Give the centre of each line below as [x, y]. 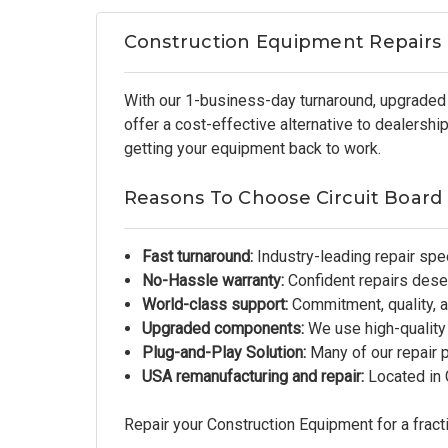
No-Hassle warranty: [212, 280]
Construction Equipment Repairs [282, 42]
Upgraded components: [222, 328]
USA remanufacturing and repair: [252, 376]
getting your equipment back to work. [252, 148]
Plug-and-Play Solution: [223, 352]
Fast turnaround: [197, 256]
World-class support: [214, 304]
